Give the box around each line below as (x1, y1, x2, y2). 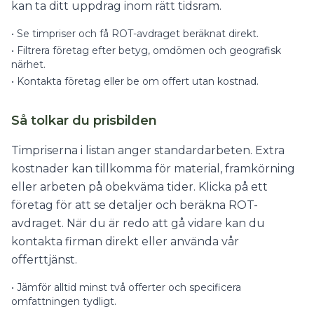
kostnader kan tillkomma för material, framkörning (11, 162, 295, 175)
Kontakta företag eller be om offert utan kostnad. (17, 75, 259, 88)
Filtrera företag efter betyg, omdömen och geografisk (17, 44, 281, 57)
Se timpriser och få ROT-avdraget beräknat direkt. (17, 27, 259, 40)
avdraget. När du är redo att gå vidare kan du (11, 217, 265, 230)
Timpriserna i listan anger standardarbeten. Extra (11, 144, 285, 157)
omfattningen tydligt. (11, 295, 116, 308)
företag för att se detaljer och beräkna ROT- (11, 198, 258, 212)
